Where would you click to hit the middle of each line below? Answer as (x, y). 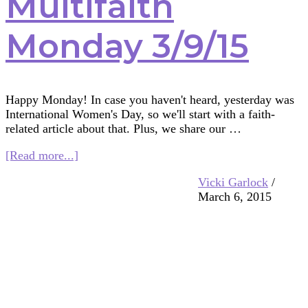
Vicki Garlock (233, 183)
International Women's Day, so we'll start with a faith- (140, 114)
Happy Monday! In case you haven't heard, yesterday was (150, 100)
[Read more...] (42, 156)
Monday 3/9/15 (127, 46)
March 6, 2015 (235, 197)
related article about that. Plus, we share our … (123, 129)
